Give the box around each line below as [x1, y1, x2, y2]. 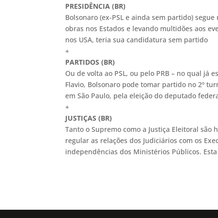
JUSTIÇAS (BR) [65, 113, 112, 123]
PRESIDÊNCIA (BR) [65, 1, 126, 11]
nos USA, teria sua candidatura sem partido [65, 35, 212, 44]
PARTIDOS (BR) [65, 57, 115, 67]
